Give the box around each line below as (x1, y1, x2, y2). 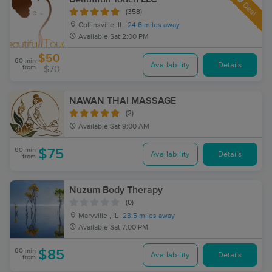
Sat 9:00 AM (110, 123, 149, 131)
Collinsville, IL (76, 22, 123, 29)
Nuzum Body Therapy (69, 185, 163, 195)
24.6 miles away (127, 22, 180, 29)
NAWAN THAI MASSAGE (69, 96, 176, 106)
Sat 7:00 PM (110, 224, 148, 231)
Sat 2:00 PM (110, 33, 149, 41)
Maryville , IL (76, 212, 118, 220)
